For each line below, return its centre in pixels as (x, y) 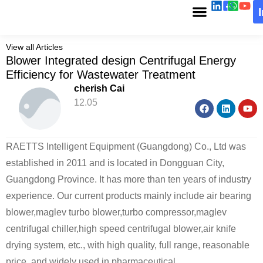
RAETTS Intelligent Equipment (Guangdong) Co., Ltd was (126, 146)
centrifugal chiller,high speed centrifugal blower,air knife (121, 229)
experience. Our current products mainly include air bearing (129, 196)
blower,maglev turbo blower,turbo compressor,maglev (116, 212)
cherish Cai (99, 88)
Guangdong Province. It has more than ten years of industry (129, 179)
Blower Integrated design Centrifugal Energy (121, 60)
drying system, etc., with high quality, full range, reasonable (128, 245)
